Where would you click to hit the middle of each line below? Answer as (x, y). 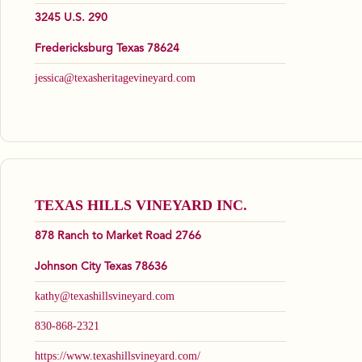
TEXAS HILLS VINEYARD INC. (141, 206)
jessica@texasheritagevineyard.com (115, 78)
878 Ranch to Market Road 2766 (118, 236)
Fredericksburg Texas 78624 (107, 49)
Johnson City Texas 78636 (101, 267)
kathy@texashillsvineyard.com (105, 297)
